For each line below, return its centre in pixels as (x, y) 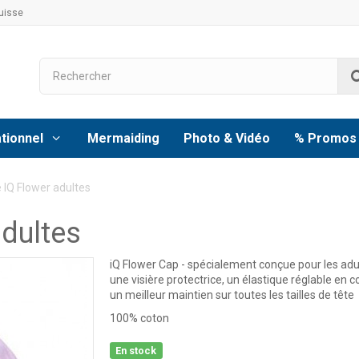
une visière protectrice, (168, 280)
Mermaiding (123, 138)
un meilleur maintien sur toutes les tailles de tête (232, 295)
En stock (136, 350)
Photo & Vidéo (227, 138)
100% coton (139, 319)
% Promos (325, 138)
